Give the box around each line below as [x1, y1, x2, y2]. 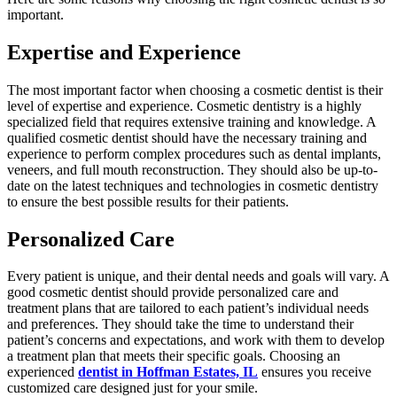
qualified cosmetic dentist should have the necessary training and [7, 129, 367, 145]
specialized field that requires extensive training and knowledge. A [7, 113, 376, 129]
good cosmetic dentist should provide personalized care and [7, 284, 339, 300]
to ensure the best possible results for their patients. [7, 193, 289, 209]
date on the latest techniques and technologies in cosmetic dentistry [7, 177, 378, 193]
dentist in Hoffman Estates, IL [78, 364, 258, 380]
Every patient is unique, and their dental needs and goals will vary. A [7, 269, 389, 284]
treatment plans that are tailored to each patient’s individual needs [7, 300, 369, 316]
